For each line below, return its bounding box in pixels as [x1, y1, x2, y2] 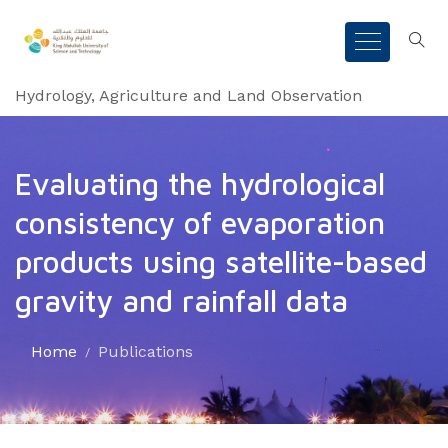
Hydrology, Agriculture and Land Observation [15, 86, 362, 105]
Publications [98, 342, 193, 361]
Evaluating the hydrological [15, 166, 385, 201]
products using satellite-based [15, 244, 427, 279]
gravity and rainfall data [15, 283, 348, 318]
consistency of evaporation [15, 205, 385, 240]
